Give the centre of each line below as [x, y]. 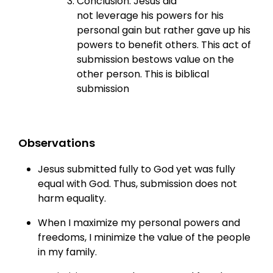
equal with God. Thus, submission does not [138, 183]
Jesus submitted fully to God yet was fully [137, 169]
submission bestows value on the [156, 59]
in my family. [68, 252]
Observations [57, 143]
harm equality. [72, 198]
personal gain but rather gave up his [164, 30]
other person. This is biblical [143, 74]
